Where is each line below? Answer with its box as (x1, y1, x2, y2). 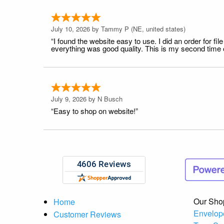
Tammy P (101, 23, 129, 33)
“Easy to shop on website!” (51, 105, 138, 116)
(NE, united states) (129, 23, 185, 33)
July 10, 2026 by (51, 23, 101, 33)
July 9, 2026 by (51, 93, 97, 103)
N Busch (97, 93, 122, 103)
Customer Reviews (53, 208, 121, 220)
